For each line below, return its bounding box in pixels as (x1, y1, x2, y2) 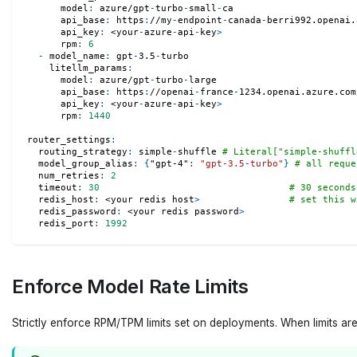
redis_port (37, 218, 94, 229)
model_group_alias (37, 158, 133, 169)
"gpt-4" (149, 158, 189, 169)
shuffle (177, 146, 222, 157)
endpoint (177, 14, 222, 25)
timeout (37, 182, 77, 193)
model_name (49, 50, 105, 61)
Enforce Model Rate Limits (12, 275, 249, 299)
